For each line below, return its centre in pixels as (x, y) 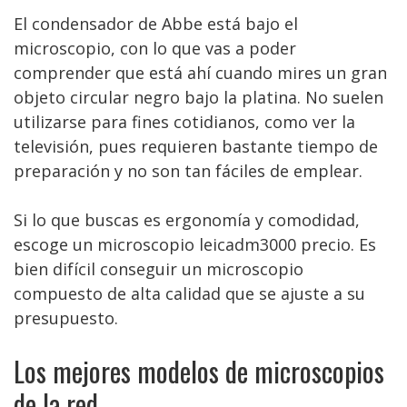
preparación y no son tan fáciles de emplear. (188, 171)
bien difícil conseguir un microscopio (159, 269)
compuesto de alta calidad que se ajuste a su (189, 293)
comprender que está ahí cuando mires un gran (200, 73)
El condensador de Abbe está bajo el (156, 24)
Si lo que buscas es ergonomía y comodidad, (187, 220)
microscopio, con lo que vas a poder (155, 48)
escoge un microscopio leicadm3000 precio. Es (195, 244)
